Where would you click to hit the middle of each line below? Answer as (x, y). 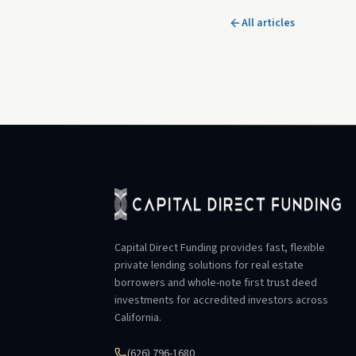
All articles (268, 23)
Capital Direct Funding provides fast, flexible (220, 248)
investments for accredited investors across (221, 300)
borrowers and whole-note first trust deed (216, 283)
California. (138, 318)
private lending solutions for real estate (209, 265)
